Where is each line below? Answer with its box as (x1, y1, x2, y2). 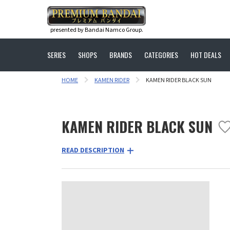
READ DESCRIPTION (62, 145, 124, 156)
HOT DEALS (190, 49, 221, 60)
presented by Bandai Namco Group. (50, 25, 143, 34)
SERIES (47, 49, 66, 60)
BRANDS (109, 49, 132, 60)
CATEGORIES (144, 49, 178, 60)
